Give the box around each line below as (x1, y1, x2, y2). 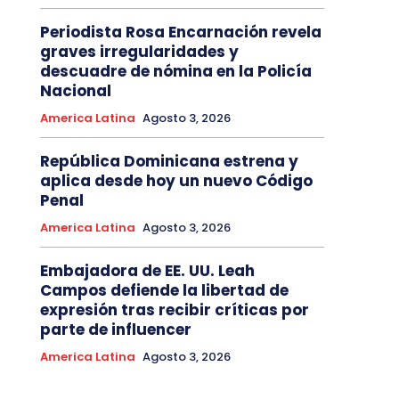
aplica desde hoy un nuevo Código (39, 170, 313, 192)
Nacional (39, 80, 111, 102)
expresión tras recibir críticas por (39, 299, 309, 322)
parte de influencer (39, 319, 191, 341)
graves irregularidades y (39, 41, 239, 63)
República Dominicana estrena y (39, 151, 298, 173)
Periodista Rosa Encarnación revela (39, 21, 322, 44)
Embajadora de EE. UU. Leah (39, 260, 255, 282)
